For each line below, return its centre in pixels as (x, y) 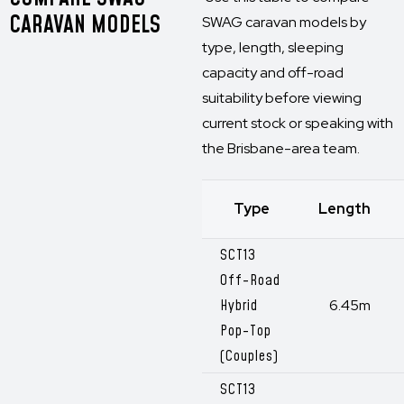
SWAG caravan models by (284, 22)
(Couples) (249, 356)
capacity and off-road (273, 73)
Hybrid (239, 306)
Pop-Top (246, 331)
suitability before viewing (282, 98)
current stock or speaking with (298, 123)
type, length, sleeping (273, 47)
